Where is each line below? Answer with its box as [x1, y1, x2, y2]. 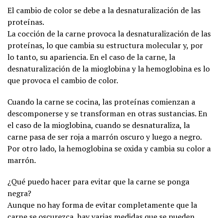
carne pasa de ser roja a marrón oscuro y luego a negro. [7, 131, 201, 143]
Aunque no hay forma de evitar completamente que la [7, 200, 197, 211]
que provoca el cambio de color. [7, 75, 118, 86]
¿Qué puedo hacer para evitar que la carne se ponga [7, 176, 189, 187]
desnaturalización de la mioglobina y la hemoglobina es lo [7, 63, 210, 74]
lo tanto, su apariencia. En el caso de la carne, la [7, 52, 175, 63]
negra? [7, 188, 31, 199]
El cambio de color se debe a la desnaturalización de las [7, 5, 200, 16]
